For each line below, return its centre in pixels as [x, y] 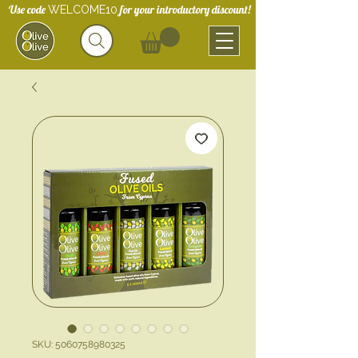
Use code [28, 10]
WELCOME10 [83, 10]
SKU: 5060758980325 [79, 345]
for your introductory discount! [184, 10]
